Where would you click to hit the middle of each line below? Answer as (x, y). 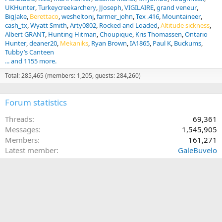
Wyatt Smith (49, 25)
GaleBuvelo (197, 150)
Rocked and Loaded (128, 25)
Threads (19, 119)
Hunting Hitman (72, 34)
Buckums (188, 43)
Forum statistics (36, 102)
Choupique (116, 34)
